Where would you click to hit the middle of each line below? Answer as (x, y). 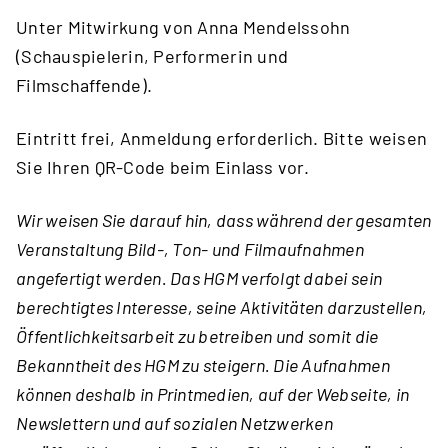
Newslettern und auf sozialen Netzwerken (174, 423)
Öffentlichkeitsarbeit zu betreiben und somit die (197, 336)
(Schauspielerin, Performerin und (152, 56)
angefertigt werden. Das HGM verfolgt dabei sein (199, 278)
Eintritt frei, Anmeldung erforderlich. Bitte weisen (222, 138)
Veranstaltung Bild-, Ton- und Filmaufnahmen (190, 249)
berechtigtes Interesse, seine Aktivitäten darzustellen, (222, 307)
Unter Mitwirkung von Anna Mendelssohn (183, 27)
